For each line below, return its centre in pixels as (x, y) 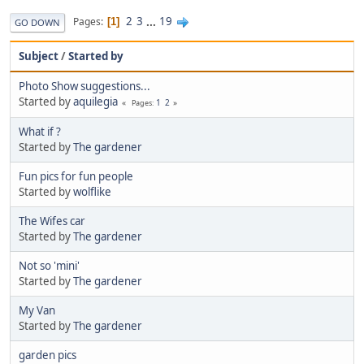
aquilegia (95, 101)
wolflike (92, 191)
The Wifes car (52, 221)
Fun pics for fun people (76, 176)
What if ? (40, 131)
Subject (39, 56)
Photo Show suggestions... (84, 86)
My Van (37, 310)
